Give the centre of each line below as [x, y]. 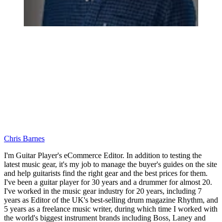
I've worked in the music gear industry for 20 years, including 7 [103, 191]
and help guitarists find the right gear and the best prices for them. [106, 173]
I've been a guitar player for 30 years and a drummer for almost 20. [108, 182]
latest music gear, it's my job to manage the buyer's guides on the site [111, 164]
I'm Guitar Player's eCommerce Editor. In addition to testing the [103, 155]
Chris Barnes [24, 138]
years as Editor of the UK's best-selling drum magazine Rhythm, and [111, 200]
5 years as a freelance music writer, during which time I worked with [111, 209]
